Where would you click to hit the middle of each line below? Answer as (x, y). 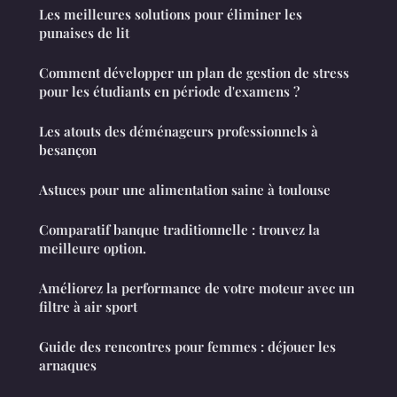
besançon (68, 150)
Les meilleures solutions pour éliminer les (171, 15)
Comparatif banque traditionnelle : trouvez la (179, 230)
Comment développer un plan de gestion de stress (194, 73)
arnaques (68, 366)
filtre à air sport (88, 307)
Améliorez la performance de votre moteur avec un (197, 288)
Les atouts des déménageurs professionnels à (179, 132)
